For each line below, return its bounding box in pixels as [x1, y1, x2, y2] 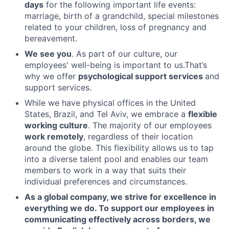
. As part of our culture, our [72, 49, 177, 59]
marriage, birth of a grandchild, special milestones [25, 11, 219, 21]
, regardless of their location [83, 131, 193, 142]
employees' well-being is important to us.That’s [25, 60, 207, 70]
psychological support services [78, 71, 205, 81]
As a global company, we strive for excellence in [25, 192, 216, 202]
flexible [188, 109, 217, 119]
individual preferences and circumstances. [25, 176, 187, 187]
